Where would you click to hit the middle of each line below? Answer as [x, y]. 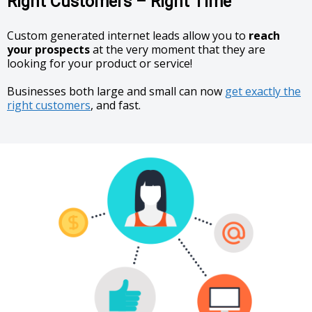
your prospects [48, 49]
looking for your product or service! [100, 63]
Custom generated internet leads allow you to [128, 36]
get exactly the [263, 91]
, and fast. [116, 105]
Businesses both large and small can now [116, 91]
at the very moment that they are [178, 49]
